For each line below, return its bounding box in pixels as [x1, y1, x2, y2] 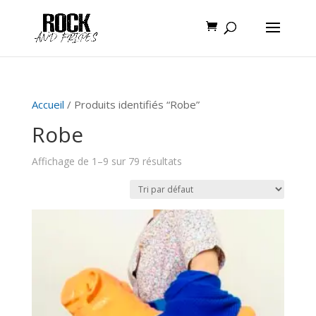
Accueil [31, 97, 64, 111]
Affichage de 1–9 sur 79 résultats [31, 154, 182, 168]
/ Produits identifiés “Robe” [63, 97, 200, 111]
